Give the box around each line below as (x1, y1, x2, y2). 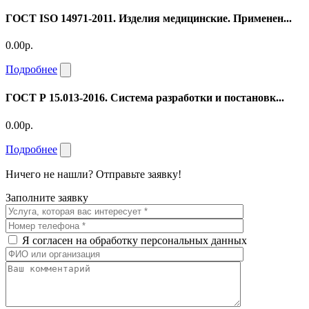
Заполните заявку (6, 191, 88, 203)
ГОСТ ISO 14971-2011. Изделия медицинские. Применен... (6, 12, 292, 24)
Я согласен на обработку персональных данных (22, 234, 247, 246)
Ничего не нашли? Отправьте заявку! (6, 168, 181, 180)
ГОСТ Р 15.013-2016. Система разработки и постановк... (6, 92, 284, 104)
